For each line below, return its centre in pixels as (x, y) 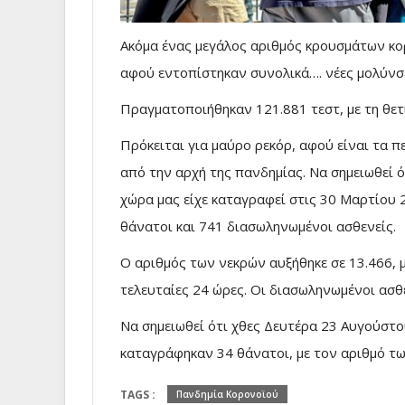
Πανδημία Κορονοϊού (227, 395)
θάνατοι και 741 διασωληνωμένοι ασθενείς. (258, 226)
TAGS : (139, 395)
